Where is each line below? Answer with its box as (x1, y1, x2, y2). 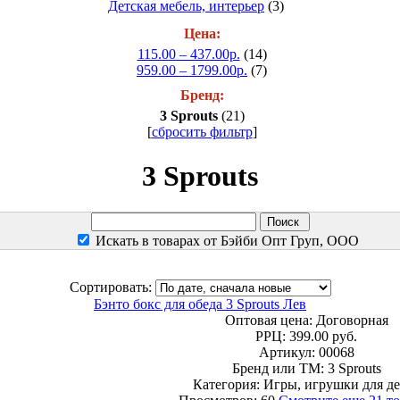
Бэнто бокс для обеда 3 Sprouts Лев (94, 296, 306, 312)
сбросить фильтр (151, 124, 253, 140)
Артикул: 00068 (258, 345, 354, 361)
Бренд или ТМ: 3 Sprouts (231, 361, 381, 377)
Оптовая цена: (224, 312, 316, 329)
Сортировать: (69, 279, 155, 296)
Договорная (315, 312, 388, 329)
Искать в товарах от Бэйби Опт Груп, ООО (95, 233, 359, 249)
